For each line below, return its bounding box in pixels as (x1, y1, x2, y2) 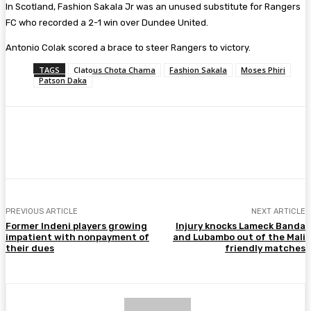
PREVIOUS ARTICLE (6, 206, 78, 216)
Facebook (34, 137, 72, 148)
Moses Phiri (241, 64, 285, 75)
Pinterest (192, 137, 230, 148)
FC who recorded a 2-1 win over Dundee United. (6, 17, 210, 28)
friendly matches (224, 242, 305, 253)
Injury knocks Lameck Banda (175, 220, 305, 231)
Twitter (117, 137, 147, 148)
